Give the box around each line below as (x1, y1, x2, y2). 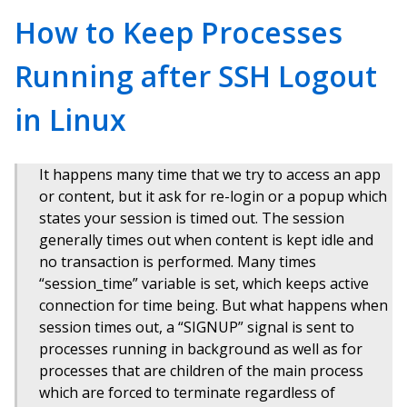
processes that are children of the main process (39, 361, 363, 381)
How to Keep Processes (15, 13, 342, 52)
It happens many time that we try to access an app (39, 164, 381, 184)
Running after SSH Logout (15, 56, 377, 95)
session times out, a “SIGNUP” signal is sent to (39, 317, 354, 337)
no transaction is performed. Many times (39, 252, 316, 272)
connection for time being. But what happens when (39, 295, 388, 315)
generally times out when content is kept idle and (39, 230, 373, 250)
